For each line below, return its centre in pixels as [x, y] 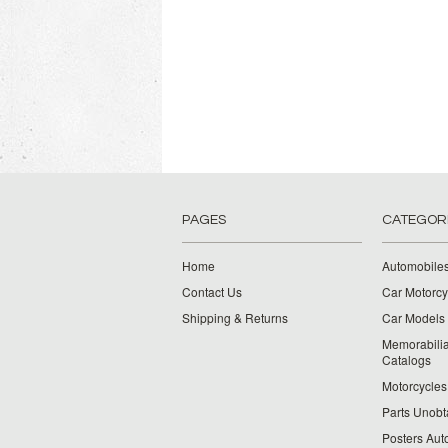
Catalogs [406, 359]
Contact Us [212, 291]
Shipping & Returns [235, 317]
